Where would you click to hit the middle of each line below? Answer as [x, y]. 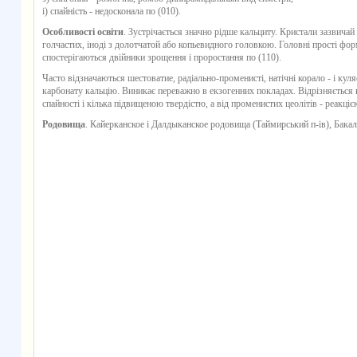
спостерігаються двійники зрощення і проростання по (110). [161, 57]
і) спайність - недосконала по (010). [111, 11]
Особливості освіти [82, 32]
